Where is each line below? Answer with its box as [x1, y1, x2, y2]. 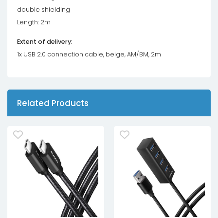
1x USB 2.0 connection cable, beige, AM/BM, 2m [17, 50, 161, 59]
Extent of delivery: [17, 37, 73, 46]
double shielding [17, 5, 70, 14]
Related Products [17, 97, 89, 109]
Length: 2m [17, 18, 51, 27]
